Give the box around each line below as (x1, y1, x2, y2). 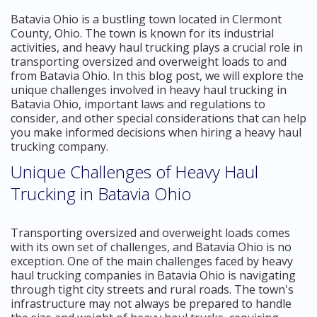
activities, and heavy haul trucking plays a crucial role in (11, 39, 303, 55)
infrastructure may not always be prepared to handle (11, 295, 292, 311)
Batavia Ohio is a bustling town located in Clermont (11, 11, 282, 27)
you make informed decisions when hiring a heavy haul (11, 124, 301, 140)
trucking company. (11, 138, 108, 154)
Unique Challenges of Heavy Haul (11, 159, 258, 183)
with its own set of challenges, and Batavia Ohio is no (11, 238, 292, 255)
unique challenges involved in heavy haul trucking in (11, 81, 287, 98)
